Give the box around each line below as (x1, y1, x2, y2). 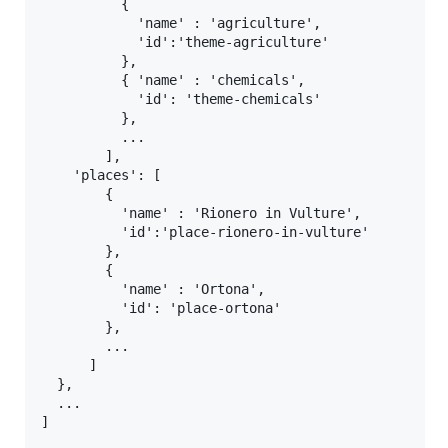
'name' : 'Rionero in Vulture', (41, 205, 361, 222)
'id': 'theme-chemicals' (41, 91, 321, 108)
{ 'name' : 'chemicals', (41, 72, 305, 89)
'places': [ (41, 167, 161, 184)
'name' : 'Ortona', (41, 281, 265, 298)
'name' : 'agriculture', (41, 15, 321, 32)
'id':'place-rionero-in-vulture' (41, 224, 369, 241)
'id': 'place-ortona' (41, 300, 281, 317)
